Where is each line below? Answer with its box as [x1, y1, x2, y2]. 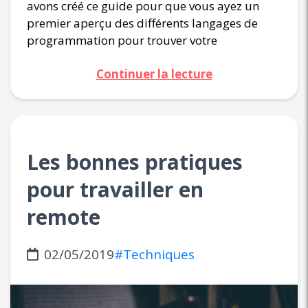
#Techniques [114, 245, 195, 264]
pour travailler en [27, 175, 203, 204]
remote [27, 203, 100, 232]
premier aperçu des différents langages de [27, 15, 258, 32]
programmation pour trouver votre [27, 32, 217, 49]
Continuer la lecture [96, 66, 212, 82]
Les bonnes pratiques [27, 148, 243, 177]
